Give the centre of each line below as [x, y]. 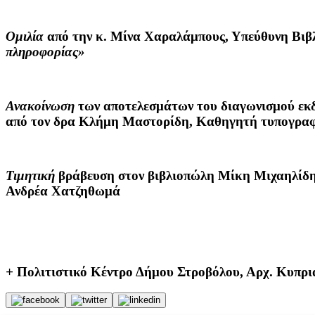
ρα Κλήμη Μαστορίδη [125, 122]
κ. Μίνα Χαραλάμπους [160, 36]
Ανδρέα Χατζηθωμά [63, 191]
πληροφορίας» [45, 51]
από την [70, 36]
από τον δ [33, 122]
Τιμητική [32, 176]
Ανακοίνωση [40, 106]
